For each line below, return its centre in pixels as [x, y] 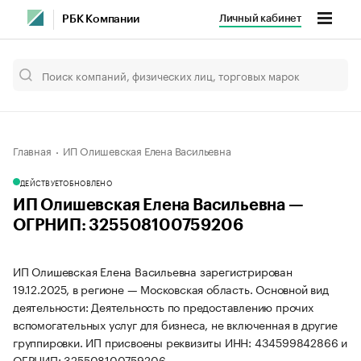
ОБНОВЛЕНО [87, 182]
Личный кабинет [260, 18]
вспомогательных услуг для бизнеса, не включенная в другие [175, 324]
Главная [32, 150]
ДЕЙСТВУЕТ [42, 182]
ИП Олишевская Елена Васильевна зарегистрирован [153, 271]
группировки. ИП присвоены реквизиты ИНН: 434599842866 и [180, 342]
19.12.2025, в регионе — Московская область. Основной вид [171, 288]
